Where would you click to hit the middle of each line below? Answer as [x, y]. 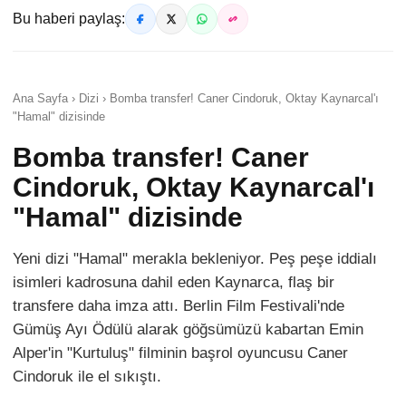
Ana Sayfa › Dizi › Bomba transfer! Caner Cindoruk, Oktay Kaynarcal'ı [196, 99]
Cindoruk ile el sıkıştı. [87, 377]
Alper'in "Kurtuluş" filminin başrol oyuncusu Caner [180, 353]
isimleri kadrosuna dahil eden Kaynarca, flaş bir [174, 283]
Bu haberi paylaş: [69, 19]
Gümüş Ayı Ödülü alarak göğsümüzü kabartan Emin [188, 330]
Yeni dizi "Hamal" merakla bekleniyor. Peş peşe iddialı [195, 259]
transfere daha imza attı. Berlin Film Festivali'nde [179, 306]
